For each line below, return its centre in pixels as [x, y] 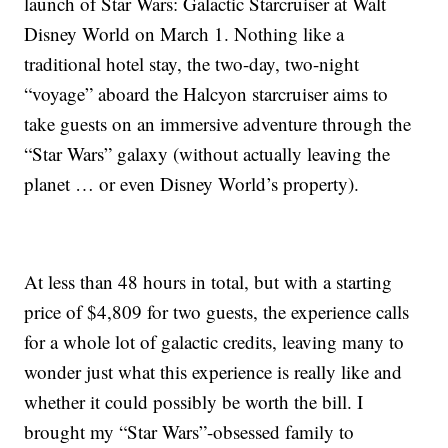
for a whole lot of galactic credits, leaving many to [214, 342]
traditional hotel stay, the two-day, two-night [192, 64]
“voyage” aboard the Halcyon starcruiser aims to [206, 94]
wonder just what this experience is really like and [213, 372]
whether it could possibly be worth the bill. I [194, 402]
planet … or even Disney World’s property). [192, 184]
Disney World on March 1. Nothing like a [184, 34]
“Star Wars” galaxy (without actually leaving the [207, 154]
